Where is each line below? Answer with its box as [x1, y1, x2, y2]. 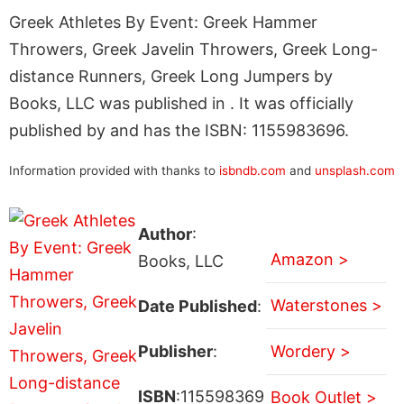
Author [137, 225, 192, 243]
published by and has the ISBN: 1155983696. [9, 120, 349, 140]
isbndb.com [219, 162, 286, 178]
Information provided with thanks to [9, 162, 219, 178]
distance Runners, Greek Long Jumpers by [9, 66, 333, 86]
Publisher [137, 342, 213, 361]
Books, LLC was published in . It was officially [9, 93, 353, 113]
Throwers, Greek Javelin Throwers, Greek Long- [9, 39, 378, 59]
